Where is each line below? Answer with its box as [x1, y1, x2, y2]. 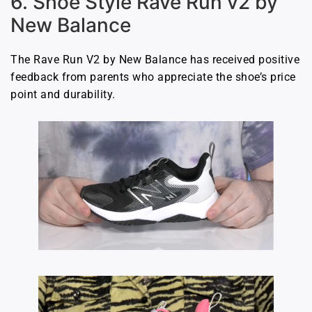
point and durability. [10, 87, 116, 101]
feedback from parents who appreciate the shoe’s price [10, 70, 296, 84]
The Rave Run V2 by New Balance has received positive [10, 52, 299, 66]
